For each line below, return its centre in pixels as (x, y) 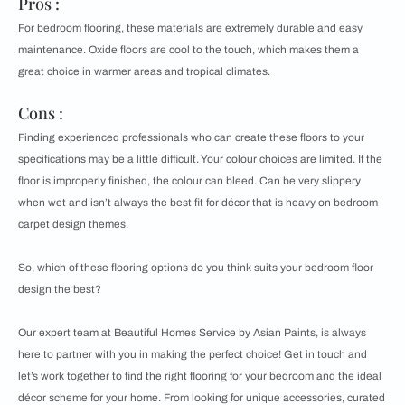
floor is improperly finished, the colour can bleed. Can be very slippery (189, 181)
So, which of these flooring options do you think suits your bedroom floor (196, 268)
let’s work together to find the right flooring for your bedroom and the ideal (200, 377)
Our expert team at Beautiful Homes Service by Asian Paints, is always (192, 333)
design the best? (60, 290)
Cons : (41, 113)
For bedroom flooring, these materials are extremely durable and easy (190, 28)
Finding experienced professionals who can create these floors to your (191, 138)
